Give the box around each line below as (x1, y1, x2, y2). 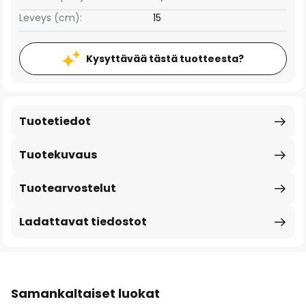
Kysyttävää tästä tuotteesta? (86, 52, 244, 66)
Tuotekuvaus (19, 147, 97, 163)
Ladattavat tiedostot (19, 214, 147, 229)
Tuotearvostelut (19, 180, 116, 196)
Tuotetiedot (19, 113, 91, 129)
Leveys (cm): (19, 11, 82, 25)
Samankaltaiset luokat (11, 285, 160, 302)
